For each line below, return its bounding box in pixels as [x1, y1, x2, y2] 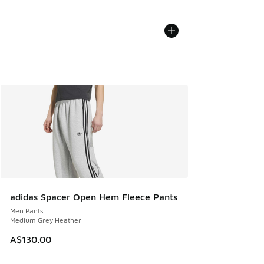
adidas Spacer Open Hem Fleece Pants [10, 191, 177, 202]
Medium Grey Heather [10, 215, 81, 225]
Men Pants [10, 206, 43, 215]
